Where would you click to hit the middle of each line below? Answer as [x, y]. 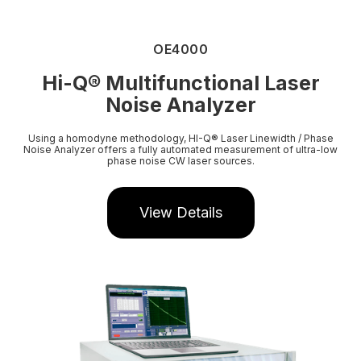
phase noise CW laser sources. [180, 160]
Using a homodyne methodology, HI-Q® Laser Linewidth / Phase [180, 138]
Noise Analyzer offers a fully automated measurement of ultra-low [180, 149]
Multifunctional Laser [210, 83]
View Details [180, 212]
